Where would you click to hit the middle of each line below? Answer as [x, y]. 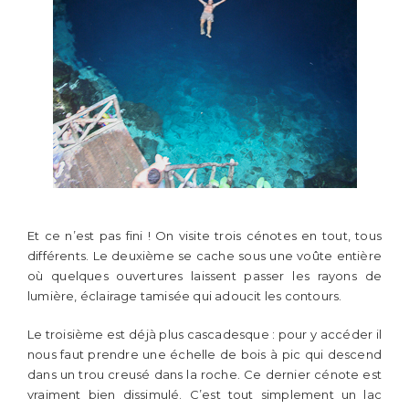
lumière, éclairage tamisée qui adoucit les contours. [185, 296]
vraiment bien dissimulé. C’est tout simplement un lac [204, 394]
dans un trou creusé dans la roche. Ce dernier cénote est [204, 374]
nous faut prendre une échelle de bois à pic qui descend [204, 354]
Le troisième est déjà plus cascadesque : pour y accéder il [204, 334]
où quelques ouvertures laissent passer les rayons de [204, 276]
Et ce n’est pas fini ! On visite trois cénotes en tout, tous [204, 236]
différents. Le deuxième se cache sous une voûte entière [204, 256]
